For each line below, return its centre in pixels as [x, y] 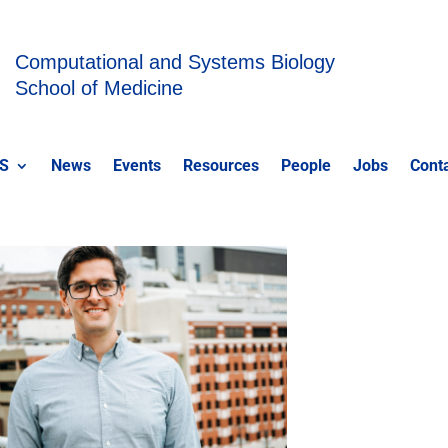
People [306, 166]
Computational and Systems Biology [175, 62]
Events [137, 166]
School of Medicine [99, 88]
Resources [221, 166]
